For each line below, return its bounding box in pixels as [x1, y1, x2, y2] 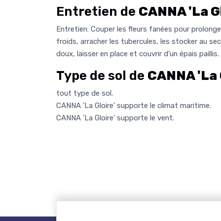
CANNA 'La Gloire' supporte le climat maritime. [56, 101, 211, 110]
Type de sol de [56, 68, 147, 83]
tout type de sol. [56, 88, 113, 98]
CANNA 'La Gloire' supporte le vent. [56, 113, 174, 122]
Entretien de [56, 3, 139, 19]
